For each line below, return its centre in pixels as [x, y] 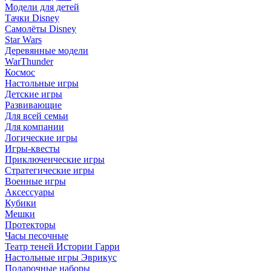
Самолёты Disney [41, 28]
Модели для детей [42, 7]
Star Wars [23, 39]
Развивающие [33, 105]
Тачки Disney [32, 18]
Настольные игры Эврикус [61, 257]
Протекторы [30, 224]
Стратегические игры [50, 170]
